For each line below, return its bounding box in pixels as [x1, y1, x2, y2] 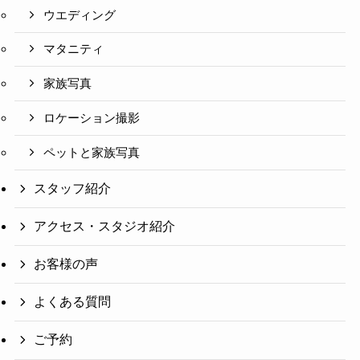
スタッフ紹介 [34, 181, 112, 195]
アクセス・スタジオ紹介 [34, 219, 176, 233]
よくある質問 [34, 295, 112, 309]
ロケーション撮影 [43, 111, 141, 125]
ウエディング [43, 8, 117, 22]
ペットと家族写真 [43, 145, 141, 159]
